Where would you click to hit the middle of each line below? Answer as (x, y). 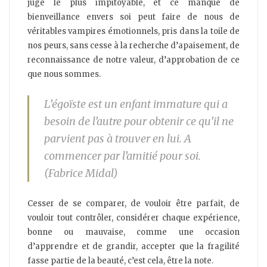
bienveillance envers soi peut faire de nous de (133, 17)
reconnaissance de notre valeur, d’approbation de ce (133, 60)
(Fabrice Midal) (81, 173)
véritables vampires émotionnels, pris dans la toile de (133, 32)
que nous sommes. (64, 74)
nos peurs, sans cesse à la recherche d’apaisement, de (133, 46)
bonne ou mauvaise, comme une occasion (133, 232)
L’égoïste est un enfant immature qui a (136, 104)
